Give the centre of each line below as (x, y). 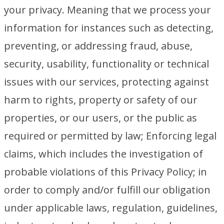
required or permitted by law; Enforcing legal (110, 136)
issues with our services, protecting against (106, 82)
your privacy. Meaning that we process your (107, 10)
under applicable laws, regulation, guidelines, (111, 208)
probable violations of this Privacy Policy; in (105, 172)
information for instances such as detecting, (109, 28)
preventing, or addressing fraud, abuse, (98, 46)
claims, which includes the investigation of (103, 154)
